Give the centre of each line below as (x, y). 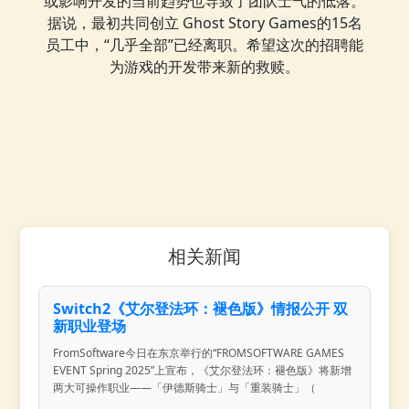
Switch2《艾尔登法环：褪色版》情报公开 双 (201, 308)
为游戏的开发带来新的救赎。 (204, 66)
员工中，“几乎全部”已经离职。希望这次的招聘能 (204, 44)
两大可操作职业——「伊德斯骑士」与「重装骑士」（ (185, 387)
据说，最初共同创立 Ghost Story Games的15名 (204, 22)
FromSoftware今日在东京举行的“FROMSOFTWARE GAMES (199, 352)
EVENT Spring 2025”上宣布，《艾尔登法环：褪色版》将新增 (203, 370)
